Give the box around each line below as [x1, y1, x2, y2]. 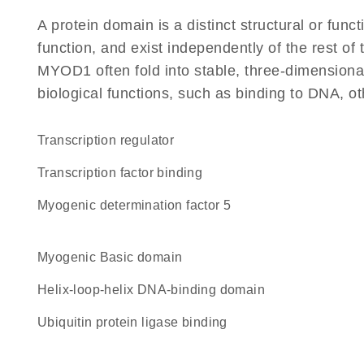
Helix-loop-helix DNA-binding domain [47, 283, 266, 297]
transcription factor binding [45, 166, 203, 180]
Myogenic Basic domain [48, 250, 183, 264]
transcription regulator [45, 133, 175, 147]
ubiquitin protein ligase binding [47, 315, 227, 329]
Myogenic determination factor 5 [48, 198, 232, 212]
